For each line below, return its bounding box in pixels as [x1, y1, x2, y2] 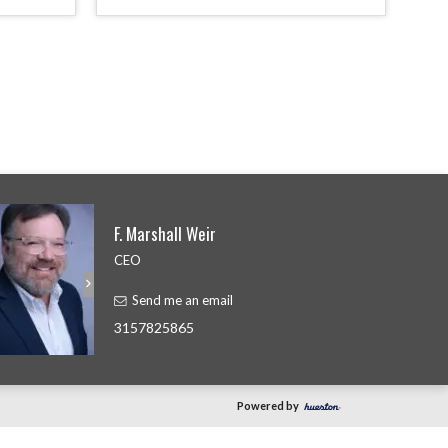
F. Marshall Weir [114, 220, 217, 246]
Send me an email [132, 292, 234, 309]
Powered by [237, 399, 299, 412]
